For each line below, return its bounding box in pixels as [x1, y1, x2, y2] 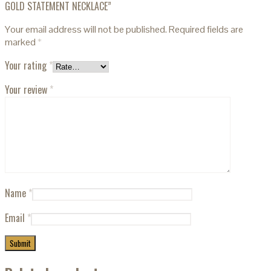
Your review [5, 82, 50, 97]
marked [5, 35, 38, 48]
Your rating [5, 57, 49, 73]
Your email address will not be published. [5, 22, 167, 36]
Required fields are [169, 22, 243, 36]
